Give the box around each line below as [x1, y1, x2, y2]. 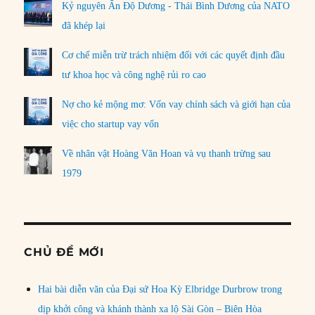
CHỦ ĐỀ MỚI [24, 245, 104, 259]
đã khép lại [62, 20, 106, 32]
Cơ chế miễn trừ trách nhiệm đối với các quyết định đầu [62, 50, 285, 61]
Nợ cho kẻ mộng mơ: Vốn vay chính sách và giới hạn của [62, 99, 291, 110]
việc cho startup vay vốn [62, 119, 160, 130]
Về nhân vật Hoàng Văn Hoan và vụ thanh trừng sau [62, 148, 271, 160]
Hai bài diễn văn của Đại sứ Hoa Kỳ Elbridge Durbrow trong [38, 284, 283, 295]
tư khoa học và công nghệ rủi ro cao [62, 70, 207, 81]
